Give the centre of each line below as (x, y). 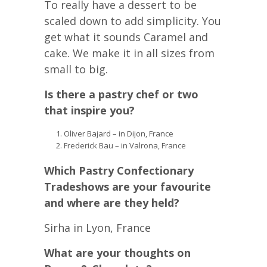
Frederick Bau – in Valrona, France (125, 145)
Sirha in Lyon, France (97, 228)
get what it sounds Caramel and (126, 37)
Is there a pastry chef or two (121, 94)
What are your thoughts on (117, 253)
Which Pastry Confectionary (119, 171)
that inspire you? (89, 110)
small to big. (76, 69)
